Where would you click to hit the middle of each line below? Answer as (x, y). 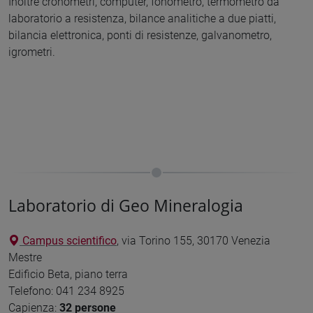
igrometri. (32, 52)
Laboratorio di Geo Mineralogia (126, 205)
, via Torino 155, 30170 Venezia (194, 241)
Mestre (25, 258)
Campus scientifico (68, 241)
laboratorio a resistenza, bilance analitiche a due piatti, (142, 18)
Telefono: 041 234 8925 (66, 291)
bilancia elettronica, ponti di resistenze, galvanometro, (140, 35)
